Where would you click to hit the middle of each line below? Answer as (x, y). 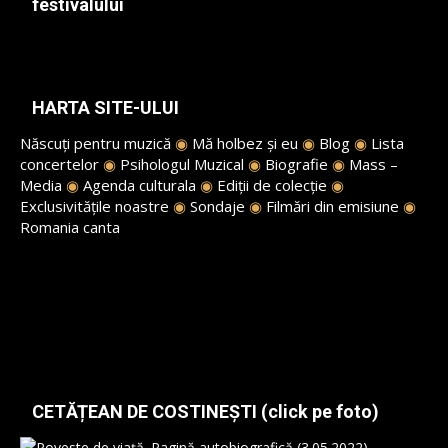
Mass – (373, 164)
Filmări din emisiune (332, 206)
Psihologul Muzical (182, 164)
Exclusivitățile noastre (94, 206)
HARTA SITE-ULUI (105, 107)
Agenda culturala (139, 185)
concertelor (59, 164)
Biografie (296, 164)
